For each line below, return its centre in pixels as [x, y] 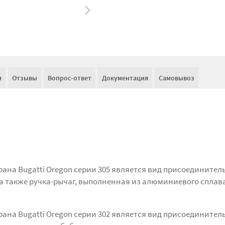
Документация [125, 78]
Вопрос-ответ [70, 78]
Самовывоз [177, 78]
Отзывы [25, 78]
